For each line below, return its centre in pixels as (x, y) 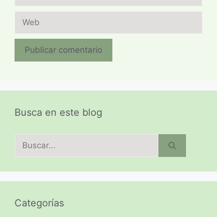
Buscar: (29, 140)
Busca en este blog (58, 113)
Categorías (39, 203)
